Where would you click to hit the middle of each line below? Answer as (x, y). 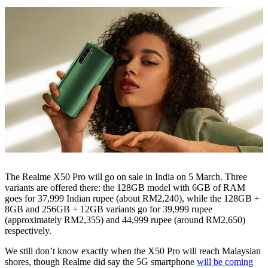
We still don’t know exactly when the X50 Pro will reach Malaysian (133, 251)
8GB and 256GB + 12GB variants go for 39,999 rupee (109, 209)
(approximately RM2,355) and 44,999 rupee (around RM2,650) (125, 220)
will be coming (225, 261)
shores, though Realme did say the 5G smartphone (101, 261)
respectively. (28, 230)
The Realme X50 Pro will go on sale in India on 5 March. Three (126, 176)
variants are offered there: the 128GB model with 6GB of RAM (125, 187)
